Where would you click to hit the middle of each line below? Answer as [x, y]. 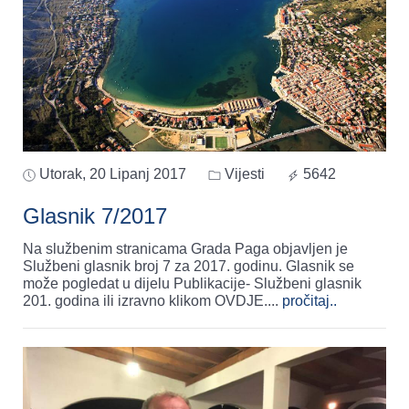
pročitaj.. [309, 300]
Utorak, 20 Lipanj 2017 [113, 173]
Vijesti [243, 173]
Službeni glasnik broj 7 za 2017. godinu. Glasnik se [189, 266]
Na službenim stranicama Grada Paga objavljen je [185, 248]
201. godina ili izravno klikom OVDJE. [145, 300]
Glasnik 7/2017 [95, 215]
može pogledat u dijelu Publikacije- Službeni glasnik [192, 283]
